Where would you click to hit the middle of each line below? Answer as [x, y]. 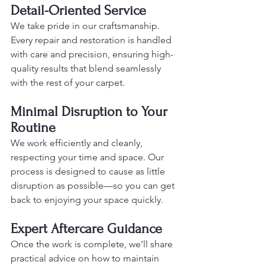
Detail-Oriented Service [78, 10]
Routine [33, 127]
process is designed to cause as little [89, 171]
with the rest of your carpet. [68, 82]
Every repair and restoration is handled [92, 40]
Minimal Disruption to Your [91, 111]
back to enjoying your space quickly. [87, 199]
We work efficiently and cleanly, [78, 143]
